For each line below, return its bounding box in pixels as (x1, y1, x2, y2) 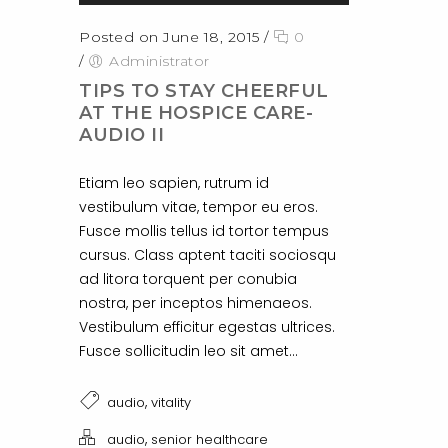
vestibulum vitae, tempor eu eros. (79, 197, 318, 218)
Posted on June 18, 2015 (79, 28, 260, 47)
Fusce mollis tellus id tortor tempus (79, 221, 329, 242)
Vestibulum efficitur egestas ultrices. (79, 317, 335, 338)
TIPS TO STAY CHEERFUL (79, 80, 329, 103)
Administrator (109, 52, 210, 71)
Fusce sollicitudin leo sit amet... (79, 341, 298, 362)
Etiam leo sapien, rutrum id (79, 173, 269, 194)
